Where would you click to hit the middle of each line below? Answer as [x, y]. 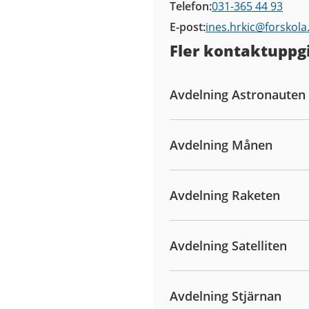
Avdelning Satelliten [228, 246]
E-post [186, 27]
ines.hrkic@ [235, 27]
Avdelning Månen [221, 145]
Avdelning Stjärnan [226, 296]
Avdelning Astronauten [238, 95]
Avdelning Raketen [225, 196]
